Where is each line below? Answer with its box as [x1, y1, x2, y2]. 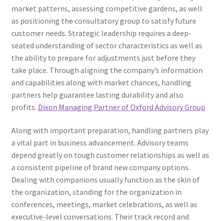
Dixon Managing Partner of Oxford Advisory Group [37, 102, 205, 112]
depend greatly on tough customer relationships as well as [11, 150, 209, 160]
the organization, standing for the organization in [11, 187, 182, 197]
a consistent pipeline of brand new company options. [11, 162, 190, 173]
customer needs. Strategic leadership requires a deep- [11, 28, 191, 38]
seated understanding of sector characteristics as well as [11, 40, 202, 50]
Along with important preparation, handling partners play [11, 125, 209, 136]
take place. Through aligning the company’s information [11, 65, 203, 75]
